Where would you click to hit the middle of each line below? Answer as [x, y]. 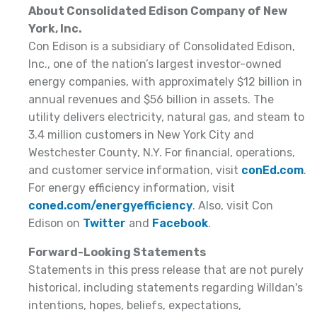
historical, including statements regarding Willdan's [166, 287]
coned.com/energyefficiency [110, 205]
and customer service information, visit [135, 170]
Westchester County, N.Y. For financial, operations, [162, 152]
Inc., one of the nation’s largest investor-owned [155, 64]
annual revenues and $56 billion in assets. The [151, 99]
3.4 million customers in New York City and [141, 134]
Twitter [104, 223]
